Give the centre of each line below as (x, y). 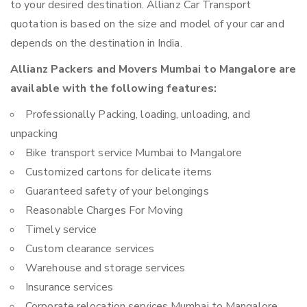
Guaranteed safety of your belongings (117, 192)
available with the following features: (113, 89)
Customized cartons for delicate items (119, 172)
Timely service (61, 230)
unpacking (34, 134)
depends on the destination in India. (96, 44)
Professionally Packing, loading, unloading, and (138, 115)
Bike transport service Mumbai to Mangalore (134, 153)
